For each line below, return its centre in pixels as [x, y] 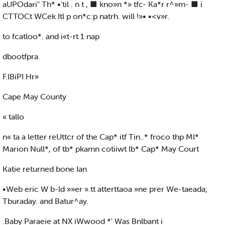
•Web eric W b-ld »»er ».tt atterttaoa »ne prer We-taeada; [105, 189]
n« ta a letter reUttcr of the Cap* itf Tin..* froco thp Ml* [101, 137]
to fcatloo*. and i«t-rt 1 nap [51, 36]
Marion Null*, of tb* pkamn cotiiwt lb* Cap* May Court [101, 149]
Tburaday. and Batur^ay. [45, 201]
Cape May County [34, 97]
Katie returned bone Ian [45, 169]
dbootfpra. [21, 57]
